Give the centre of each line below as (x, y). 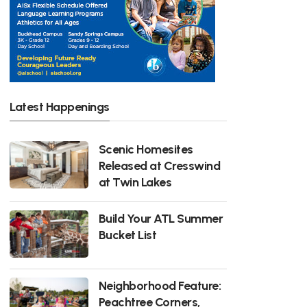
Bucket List (127, 234)
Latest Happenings (60, 106)
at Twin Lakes (135, 182)
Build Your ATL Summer (161, 218)
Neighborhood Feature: (160, 285)
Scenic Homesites (146, 149)
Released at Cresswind (159, 165)
